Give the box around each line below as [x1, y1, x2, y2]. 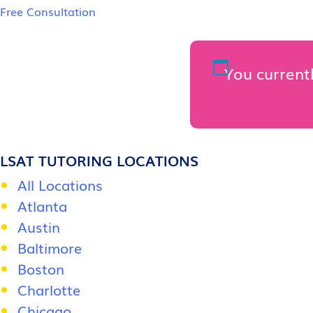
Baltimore [17, 237, 82, 258]
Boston [17, 258, 64, 279]
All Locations [17, 174, 103, 195]
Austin [17, 216, 60, 237]
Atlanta [17, 195, 67, 216]
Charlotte [17, 279, 80, 300]
